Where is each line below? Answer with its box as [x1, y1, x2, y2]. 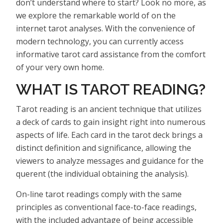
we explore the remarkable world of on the [16, 9, 176, 21]
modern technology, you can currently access [16, 35, 184, 47]
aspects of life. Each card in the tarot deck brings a [16, 129, 203, 140]
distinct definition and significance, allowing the [16, 142, 191, 153]
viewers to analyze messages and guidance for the [16, 155, 204, 166]
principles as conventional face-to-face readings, [16, 201, 197, 213]
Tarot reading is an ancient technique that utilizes [16, 103, 202, 114]
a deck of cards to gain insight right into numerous [16, 116, 206, 127]
